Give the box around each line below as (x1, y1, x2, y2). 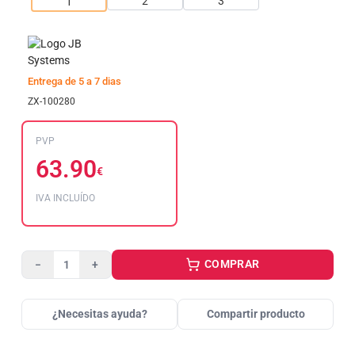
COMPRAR (201, 258, 260, 270)
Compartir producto (206, 307, 305, 320)
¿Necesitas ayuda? (52, 307, 147, 320)
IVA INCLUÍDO (36, 193, 95, 204)
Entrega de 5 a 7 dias (28, 75, 121, 87)
